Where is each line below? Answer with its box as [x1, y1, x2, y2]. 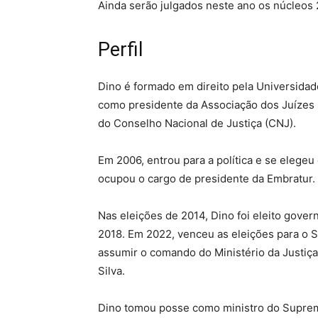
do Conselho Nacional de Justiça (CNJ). [98, 116, 296, 131]
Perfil [98, 38, 148, 62]
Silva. [98, 264, 125, 278]
